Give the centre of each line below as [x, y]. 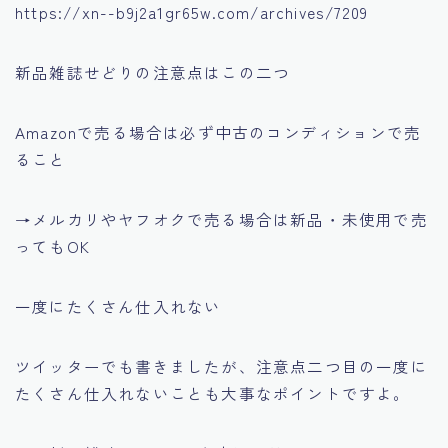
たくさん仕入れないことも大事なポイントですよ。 [213, 392]
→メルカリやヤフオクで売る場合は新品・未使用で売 [221, 218]
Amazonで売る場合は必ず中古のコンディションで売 [218, 131]
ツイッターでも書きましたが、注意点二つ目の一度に [221, 365]
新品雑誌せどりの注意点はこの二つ [153, 71]
